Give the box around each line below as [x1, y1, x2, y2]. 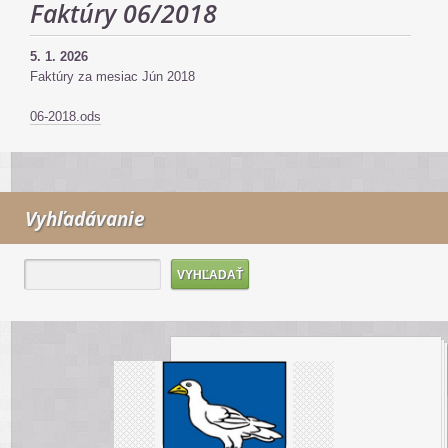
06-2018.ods [30, 109, 101, 124]
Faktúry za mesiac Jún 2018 [30, 69, 195, 84]
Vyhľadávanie [25, 206, 145, 232]
